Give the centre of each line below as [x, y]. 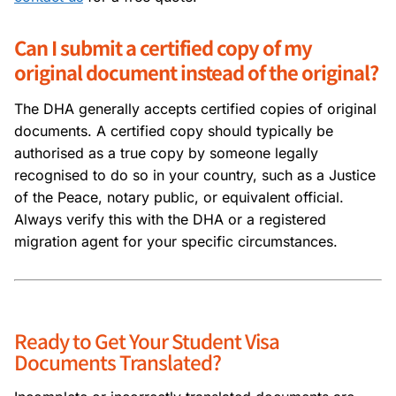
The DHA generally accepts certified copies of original [195, 108]
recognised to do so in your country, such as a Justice [195, 175]
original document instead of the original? [196, 71]
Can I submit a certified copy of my [163, 46]
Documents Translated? [118, 361]
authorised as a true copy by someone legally [166, 152]
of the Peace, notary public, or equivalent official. [179, 197]
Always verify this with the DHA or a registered [170, 219]
